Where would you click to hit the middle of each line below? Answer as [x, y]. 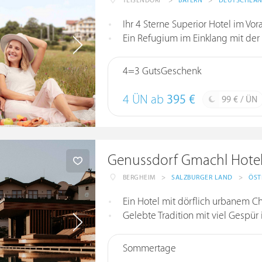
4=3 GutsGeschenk [162, 71]
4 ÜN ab [144, 100]
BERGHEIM [139, 177]
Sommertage [149, 249]
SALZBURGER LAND [202, 177]
